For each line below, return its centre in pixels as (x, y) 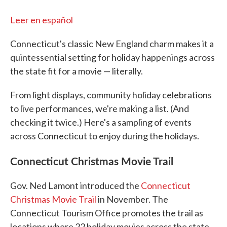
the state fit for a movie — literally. (77, 71)
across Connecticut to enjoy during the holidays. (105, 136)
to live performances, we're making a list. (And (100, 109)
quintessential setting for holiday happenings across (112, 58)
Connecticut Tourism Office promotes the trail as (107, 213)
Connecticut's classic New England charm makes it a (112, 44)
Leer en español (42, 20)
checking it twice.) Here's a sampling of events (101, 122)
